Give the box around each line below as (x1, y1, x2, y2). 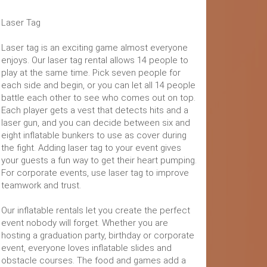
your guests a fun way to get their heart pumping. (1, 155, 197, 166)
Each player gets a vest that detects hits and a (1, 105, 188, 116)
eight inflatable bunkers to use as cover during (1, 130, 187, 141)
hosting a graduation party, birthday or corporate (1, 230, 194, 241)
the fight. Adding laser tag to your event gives (1, 142, 181, 153)
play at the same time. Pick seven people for (1, 67, 181, 78)
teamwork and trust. (1, 180, 81, 191)
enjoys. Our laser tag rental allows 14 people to (1, 55, 188, 66)
